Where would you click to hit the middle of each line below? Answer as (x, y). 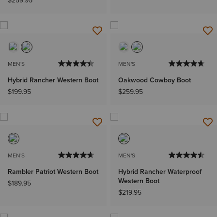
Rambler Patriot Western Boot (53, 172)
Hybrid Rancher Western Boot (53, 80)
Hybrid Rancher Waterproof (160, 172)
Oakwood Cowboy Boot (155, 80)
